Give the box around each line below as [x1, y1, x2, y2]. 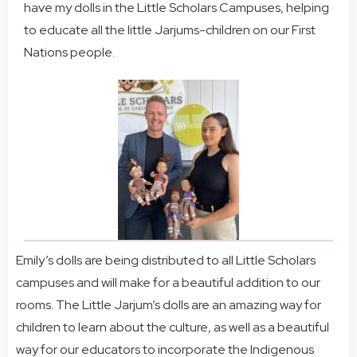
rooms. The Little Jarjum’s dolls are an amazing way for [16, 296, 321, 314]
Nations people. [24, 43, 115, 61]
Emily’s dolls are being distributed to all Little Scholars [16, 252, 316, 269]
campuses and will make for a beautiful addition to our [16, 274, 320, 292]
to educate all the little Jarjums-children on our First [24, 21, 316, 38]
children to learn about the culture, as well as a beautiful [16, 319, 329, 336]
